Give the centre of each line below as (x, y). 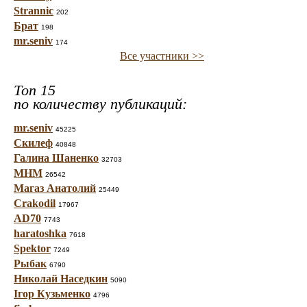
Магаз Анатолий (55, 188)
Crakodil (35, 203)
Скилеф (33, 143)
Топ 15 (35, 90)
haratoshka (40, 233)
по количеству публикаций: (100, 104)
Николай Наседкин (61, 279)
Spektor (32, 248)
